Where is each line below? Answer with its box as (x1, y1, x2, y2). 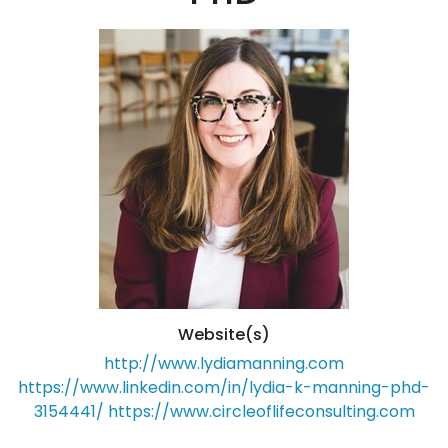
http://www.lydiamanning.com (104, 352, 344, 376)
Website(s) (178, 323, 270, 347)
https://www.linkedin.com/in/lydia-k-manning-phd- (18, 376, 430, 400)
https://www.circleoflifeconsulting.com (107, 400, 415, 424)
